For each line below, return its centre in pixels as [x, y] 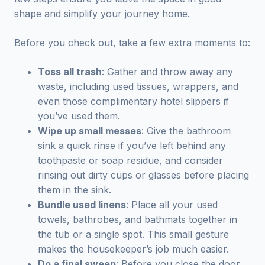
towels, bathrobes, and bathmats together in [138, 219]
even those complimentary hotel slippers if [133, 101]
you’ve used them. [79, 116]
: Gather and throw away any [167, 72]
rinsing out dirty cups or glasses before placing [143, 175]
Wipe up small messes [90, 131]
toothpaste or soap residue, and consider [130, 160]
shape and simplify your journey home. [102, 14]
